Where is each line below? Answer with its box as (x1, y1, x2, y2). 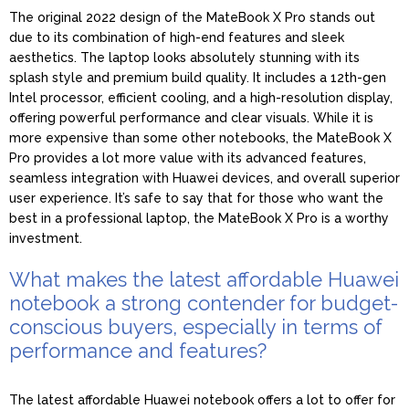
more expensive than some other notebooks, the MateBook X (9, 130, 392, 145)
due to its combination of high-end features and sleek (9, 29, 344, 45)
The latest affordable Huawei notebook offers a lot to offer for (9, 392, 395, 407)
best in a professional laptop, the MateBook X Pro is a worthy (9, 210, 389, 225)
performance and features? (9, 338, 267, 362)
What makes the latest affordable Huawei (9, 267, 399, 291)
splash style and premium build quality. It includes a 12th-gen (9, 69, 386, 85)
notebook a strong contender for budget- (9, 290, 398, 315)
